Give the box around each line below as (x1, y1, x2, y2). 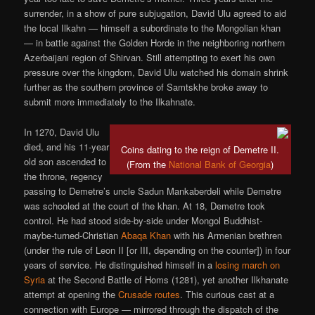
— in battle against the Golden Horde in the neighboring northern (24, 36, 285, 50)
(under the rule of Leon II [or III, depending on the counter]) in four (24, 243, 291, 257)
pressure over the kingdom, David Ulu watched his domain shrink (24, 65, 289, 79)
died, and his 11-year (24, 139, 110, 153)
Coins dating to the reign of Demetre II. (121, 142, 280, 156)
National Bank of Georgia (169, 157, 271, 171)
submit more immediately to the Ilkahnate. (24, 95, 196, 109)
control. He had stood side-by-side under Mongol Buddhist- (24, 213, 263, 227)
